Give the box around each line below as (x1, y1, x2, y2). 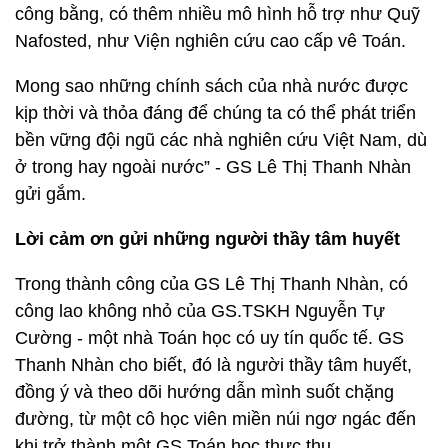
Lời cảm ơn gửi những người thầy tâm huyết (15, 229, 400, 249)
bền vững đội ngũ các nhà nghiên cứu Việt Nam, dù (15, 130, 427, 150)
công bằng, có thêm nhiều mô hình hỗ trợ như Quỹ (15, 4, 420, 24)
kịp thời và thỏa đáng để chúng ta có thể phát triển (15, 103, 416, 123)
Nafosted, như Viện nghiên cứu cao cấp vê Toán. (15, 31, 406, 51)
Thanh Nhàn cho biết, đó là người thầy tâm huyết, (15, 355, 412, 375)
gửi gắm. (15, 184, 86, 204)
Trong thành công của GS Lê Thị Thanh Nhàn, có (15, 274, 408, 294)
